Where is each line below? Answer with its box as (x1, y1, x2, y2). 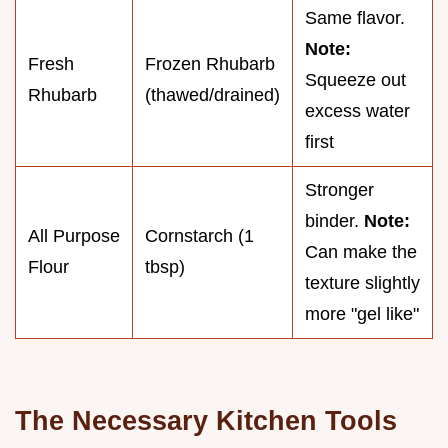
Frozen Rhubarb (145, 53, 275, 74)
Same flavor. (305, 7, 405, 28)
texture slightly (305, 272, 420, 293)
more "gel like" (305, 303, 419, 324)
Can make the (305, 241, 417, 262)
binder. (305, 210, 364, 231)
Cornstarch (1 (145, 225, 254, 246)
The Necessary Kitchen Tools (15, 404, 397, 436)
